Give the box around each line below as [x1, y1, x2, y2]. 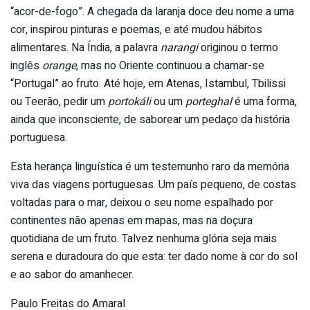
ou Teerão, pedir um [10, 93, 108, 110]
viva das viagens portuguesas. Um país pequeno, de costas [10, 176, 296, 193]
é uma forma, [232, 93, 297, 110]
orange [42, 57, 76, 74]
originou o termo [198, 39, 278, 56]
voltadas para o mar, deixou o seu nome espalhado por [10, 194, 273, 211]
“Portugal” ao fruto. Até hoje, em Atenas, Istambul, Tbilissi [10, 75, 286, 92]
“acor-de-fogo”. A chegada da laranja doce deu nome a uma [10, 3, 294, 20]
